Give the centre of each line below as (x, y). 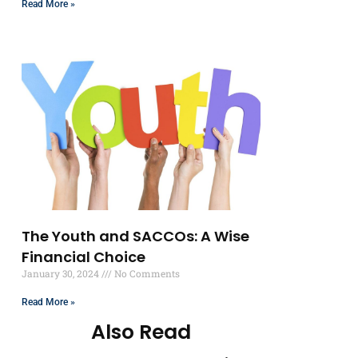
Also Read (141, 332)
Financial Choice (84, 257)
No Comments (146, 273)
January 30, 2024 (62, 273)
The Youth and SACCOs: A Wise (136, 236)
